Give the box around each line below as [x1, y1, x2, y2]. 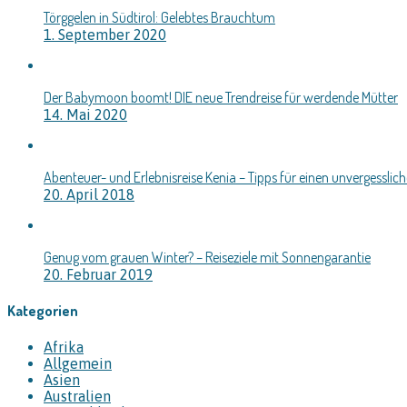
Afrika [44, 339, 84, 356]
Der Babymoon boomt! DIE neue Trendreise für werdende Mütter [44, 87, 398, 106]
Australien [44, 388, 111, 405]
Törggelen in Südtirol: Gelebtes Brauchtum [44, 7, 275, 26]
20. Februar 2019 [44, 265, 153, 283]
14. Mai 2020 [44, 105, 127, 123]
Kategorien [7, 301, 78, 320]
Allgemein [44, 355, 112, 372]
